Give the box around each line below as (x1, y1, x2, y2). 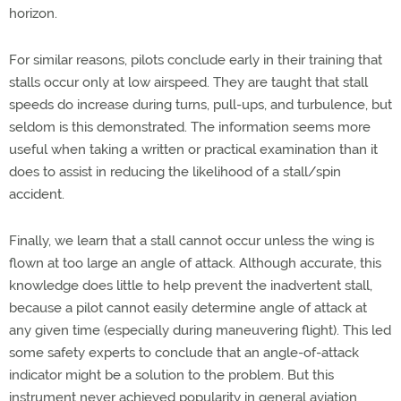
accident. (9, 186, 64, 202)
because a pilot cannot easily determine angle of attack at (9, 300, 367, 316)
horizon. (9, 5, 57, 21)
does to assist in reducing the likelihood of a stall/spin (9, 164, 341, 180)
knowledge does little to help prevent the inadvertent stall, (9, 277, 372, 294)
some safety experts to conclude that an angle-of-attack (9, 345, 359, 361)
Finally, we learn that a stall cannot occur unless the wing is (9, 233, 374, 249)
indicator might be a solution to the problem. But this (9, 367, 334, 383)
